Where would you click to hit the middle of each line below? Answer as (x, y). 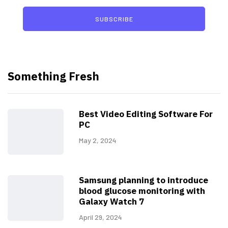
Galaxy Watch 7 (111, 201)
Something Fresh (53, 76)
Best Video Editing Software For (146, 114)
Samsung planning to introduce (144, 180)
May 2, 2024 (98, 140)
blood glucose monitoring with (142, 191)
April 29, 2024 (101, 217)
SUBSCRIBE (114, 19)
